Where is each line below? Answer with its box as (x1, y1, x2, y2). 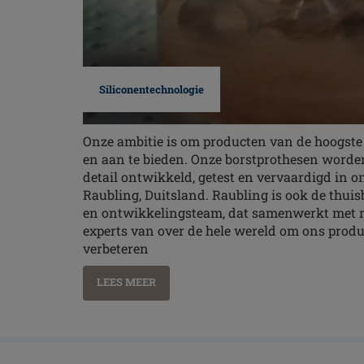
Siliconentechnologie (99, 81, 204, 97)
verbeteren (83, 239, 149, 257)
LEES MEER (97, 274, 156, 289)
